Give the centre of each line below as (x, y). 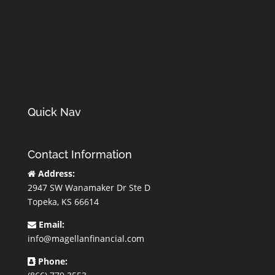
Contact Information (79, 155)
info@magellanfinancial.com (86, 239)
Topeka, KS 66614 (63, 202)
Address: (55, 174)
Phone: (51, 261)
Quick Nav (54, 112)
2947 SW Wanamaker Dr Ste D (89, 188)
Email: (50, 225)
